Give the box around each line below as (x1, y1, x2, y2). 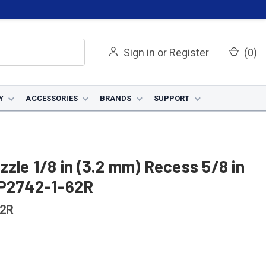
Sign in (123, 46, 155, 59)
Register (169, 46, 209, 59)
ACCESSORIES (26, 94, 78, 103)
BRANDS (99, 94, 132, 103)
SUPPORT (153, 94, 190, 103)
